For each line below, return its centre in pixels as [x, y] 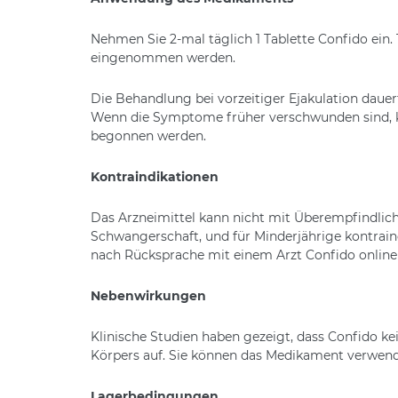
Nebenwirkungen [148, 295]
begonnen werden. [148, 135]
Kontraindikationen [155, 176]
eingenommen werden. [163, 57]
